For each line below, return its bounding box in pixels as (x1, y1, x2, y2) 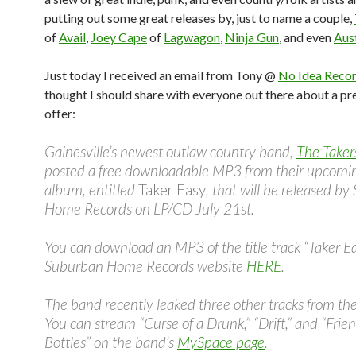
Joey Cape (91, 29, 147, 44)
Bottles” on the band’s (44, 333, 177, 351)
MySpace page (177, 333, 265, 351)
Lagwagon (164, 29, 220, 44)
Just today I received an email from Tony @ (44, 68, 278, 83)
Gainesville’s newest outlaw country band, (44, 142, 296, 161)
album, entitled (44, 180, 138, 199)
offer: (44, 106, 75, 121)
